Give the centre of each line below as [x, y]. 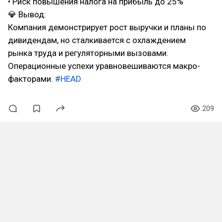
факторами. [31, 79]
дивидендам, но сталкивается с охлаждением [97, 40]
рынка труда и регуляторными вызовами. [88, 53]
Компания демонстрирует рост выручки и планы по [107, 27]
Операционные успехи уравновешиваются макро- [104, 66]
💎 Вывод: [27, 14]
